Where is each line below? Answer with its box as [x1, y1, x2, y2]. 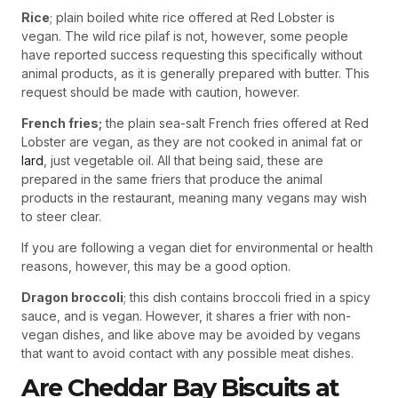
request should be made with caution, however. [21, 84, 299, 100]
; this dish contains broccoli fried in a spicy [123, 290, 370, 306]
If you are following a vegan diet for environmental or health [21, 240, 373, 256]
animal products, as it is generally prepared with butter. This [21, 66, 370, 82]
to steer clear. [21, 209, 101, 225]
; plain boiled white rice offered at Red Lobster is [50, 10, 335, 26]
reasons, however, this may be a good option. [21, 259, 291, 275]
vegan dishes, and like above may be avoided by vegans [21, 327, 361, 343]
